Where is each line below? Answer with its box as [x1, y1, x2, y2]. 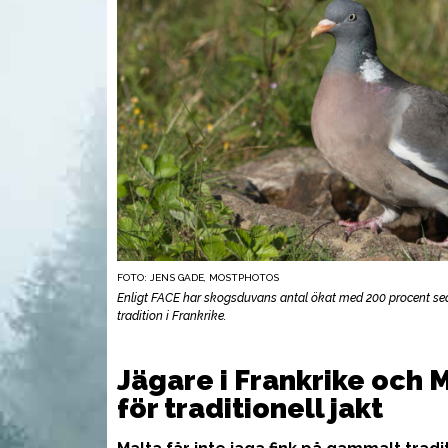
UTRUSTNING [152, 344, 228, 356]
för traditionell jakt [117, 391, 383, 425]
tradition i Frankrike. [117, 308, 226, 323]
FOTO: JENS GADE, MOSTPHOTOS [117, 271, 279, 283]
